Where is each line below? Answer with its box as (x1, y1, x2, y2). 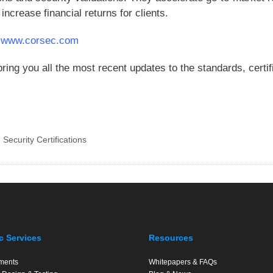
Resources (149, 233, 193, 243)
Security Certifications (2, 135, 87, 145)
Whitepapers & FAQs (149, 258, 217, 266)
